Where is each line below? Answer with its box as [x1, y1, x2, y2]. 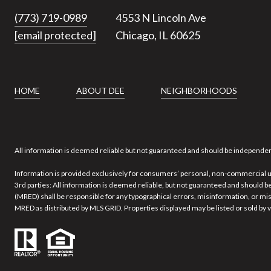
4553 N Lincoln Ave [116, 11, 206, 25]
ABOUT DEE [76, 85, 125, 96]
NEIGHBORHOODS [161, 85, 237, 96]
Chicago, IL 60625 [116, 28, 200, 42]
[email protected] [15, 28, 96, 42]
